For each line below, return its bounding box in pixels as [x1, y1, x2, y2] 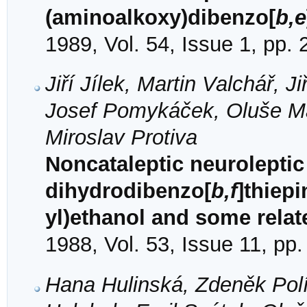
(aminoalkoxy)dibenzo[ [45, 5, 275, 30]
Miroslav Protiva [45, 125, 197, 150]
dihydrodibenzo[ [45, 179, 211, 204]
